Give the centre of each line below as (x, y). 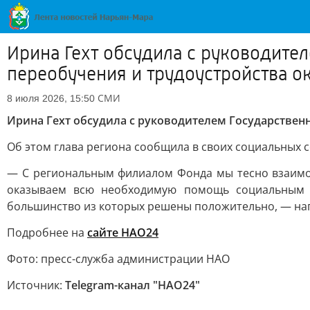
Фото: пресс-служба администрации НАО (118, 259)
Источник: (36, 285)
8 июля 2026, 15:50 (51, 98)
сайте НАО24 (123, 232)
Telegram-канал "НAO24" (133, 285)
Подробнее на (47, 232)
